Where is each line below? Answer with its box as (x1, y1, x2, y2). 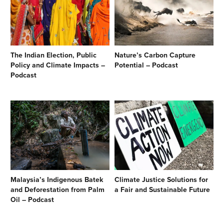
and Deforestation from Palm (10, 184, 104, 195)
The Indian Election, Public (10, 50, 96, 61)
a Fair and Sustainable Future (114, 184, 210, 195)
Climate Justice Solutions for (114, 174, 208, 185)
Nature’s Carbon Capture (114, 50, 195, 61)
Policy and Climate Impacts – (10, 60, 105, 71)
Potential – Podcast (114, 60, 178, 71)
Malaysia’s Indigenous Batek (10, 174, 103, 185)
